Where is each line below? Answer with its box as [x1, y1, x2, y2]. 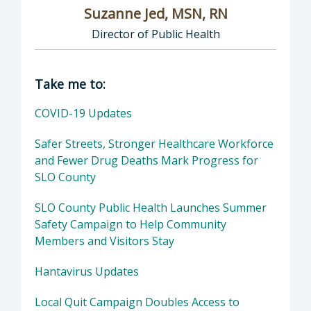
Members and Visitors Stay [35, 233, 174, 249]
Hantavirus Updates [35, 264, 139, 280]
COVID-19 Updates [35, 106, 132, 121]
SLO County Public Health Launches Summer [35, 200, 267, 216]
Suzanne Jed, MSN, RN [83, 4, 228, 24]
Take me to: [35, 76, 106, 93]
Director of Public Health [91, 26, 220, 42]
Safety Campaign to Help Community [35, 217, 226, 233]
